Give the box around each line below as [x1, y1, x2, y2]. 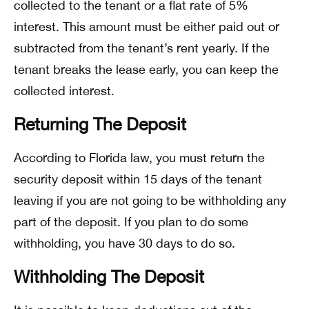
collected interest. [14, 83, 114, 98]
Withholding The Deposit [14, 266, 204, 286]
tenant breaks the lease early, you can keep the [14, 62, 279, 77]
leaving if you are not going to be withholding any [14, 193, 286, 208]
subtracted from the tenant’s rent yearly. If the [14, 41, 270, 55]
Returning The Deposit [14, 114, 186, 134]
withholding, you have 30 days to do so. [14, 236, 235, 250]
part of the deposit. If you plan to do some [14, 215, 248, 229]
